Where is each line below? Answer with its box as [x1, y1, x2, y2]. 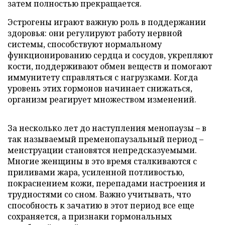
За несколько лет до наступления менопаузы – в [8, 122, 206, 134]
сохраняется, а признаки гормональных [8, 210, 172, 222]
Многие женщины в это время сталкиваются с [8, 155, 197, 167]
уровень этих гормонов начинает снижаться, [8, 82, 192, 94]
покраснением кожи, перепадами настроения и [8, 177, 205, 189]
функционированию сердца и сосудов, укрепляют [8, 49, 213, 61]
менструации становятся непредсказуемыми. [8, 144, 197, 156]
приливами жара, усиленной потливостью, [8, 166, 184, 178]
